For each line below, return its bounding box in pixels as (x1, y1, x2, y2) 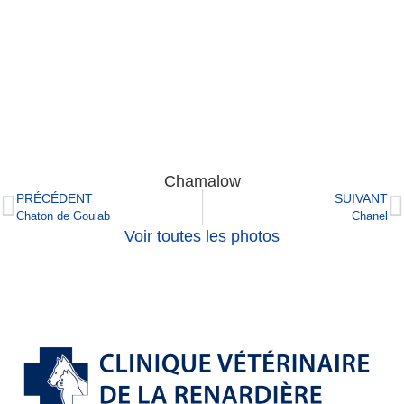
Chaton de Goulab (16, 210, 110, 223)
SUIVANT (335, 191, 388, 206)
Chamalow (163, 172, 241, 190)
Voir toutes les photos (124, 227, 280, 245)
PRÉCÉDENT (16, 191, 93, 206)
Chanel (352, 210, 388, 223)
